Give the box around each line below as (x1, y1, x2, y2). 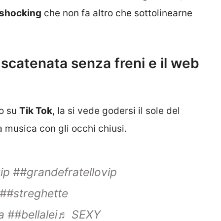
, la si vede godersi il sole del (52, 105, 180, 117)
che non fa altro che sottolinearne (41, 7, 192, 19)
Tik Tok (19, 105, 52, 117)
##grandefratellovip (13, 165, 117, 179)
